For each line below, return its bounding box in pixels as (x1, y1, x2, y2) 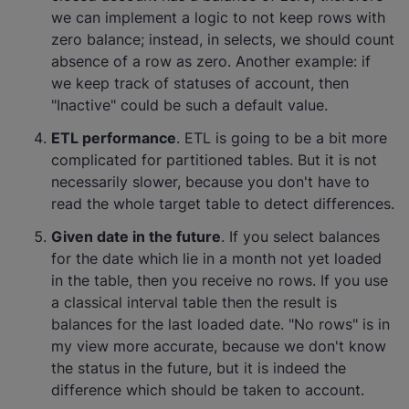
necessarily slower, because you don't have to (51, 173, 370, 191)
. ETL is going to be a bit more (176, 129, 387, 147)
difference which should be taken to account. (51, 381, 364, 399)
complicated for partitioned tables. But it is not (51, 151, 377, 169)
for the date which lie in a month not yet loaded (51, 249, 382, 267)
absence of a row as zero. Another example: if (51, 52, 371, 70)
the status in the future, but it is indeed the (51, 359, 346, 377)
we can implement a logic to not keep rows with (51, 8, 385, 26)
